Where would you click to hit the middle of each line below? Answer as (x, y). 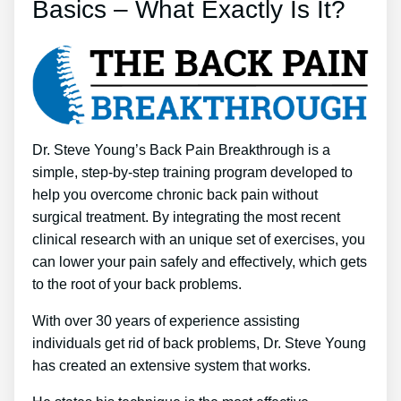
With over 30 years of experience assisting (166, 321)
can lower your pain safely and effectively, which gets (200, 262)
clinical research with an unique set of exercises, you (199, 239)
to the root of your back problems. (137, 284)
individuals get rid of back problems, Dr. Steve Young (199, 343)
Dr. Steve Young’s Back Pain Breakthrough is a (181, 150)
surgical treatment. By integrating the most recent (186, 217)
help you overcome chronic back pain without (175, 195)
